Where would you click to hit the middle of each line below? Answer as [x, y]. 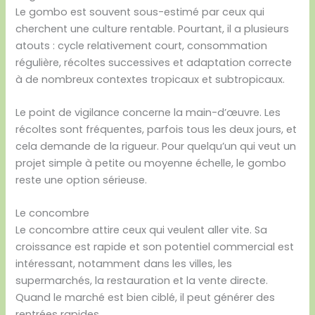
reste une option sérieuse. [82, 180]
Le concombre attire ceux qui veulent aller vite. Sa [142, 230]
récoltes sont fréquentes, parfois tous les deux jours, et [156, 129]
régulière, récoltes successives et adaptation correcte [154, 62]
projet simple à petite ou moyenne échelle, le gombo [151, 163]
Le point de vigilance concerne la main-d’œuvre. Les [148, 112]
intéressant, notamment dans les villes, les [124, 264]
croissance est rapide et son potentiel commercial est [155, 247]
